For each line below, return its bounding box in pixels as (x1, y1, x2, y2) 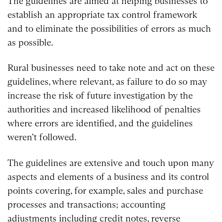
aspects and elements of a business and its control (7, 171, 209, 183)
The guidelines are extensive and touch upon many (7, 157, 214, 169)
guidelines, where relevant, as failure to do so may (7, 76, 207, 88)
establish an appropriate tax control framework (7, 8, 197, 20)
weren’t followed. (7, 131, 76, 143)
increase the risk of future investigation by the (7, 90, 193, 102)
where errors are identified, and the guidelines (7, 117, 193, 129)
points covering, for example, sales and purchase (7, 185, 203, 197)
